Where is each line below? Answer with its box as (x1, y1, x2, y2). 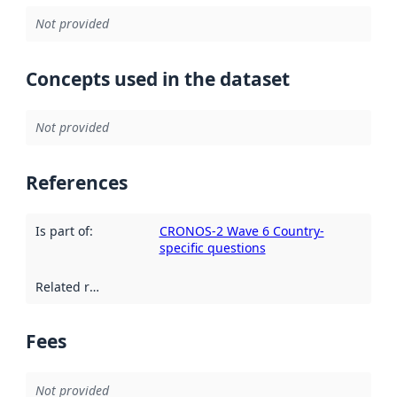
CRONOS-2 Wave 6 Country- (159, 222, 324, 240)
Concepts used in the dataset (26, 66, 290, 91)
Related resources (89, 277, 99, 295)
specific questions (159, 239, 266, 257)
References (26, 169, 128, 195)
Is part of (35, 222, 90, 240)
